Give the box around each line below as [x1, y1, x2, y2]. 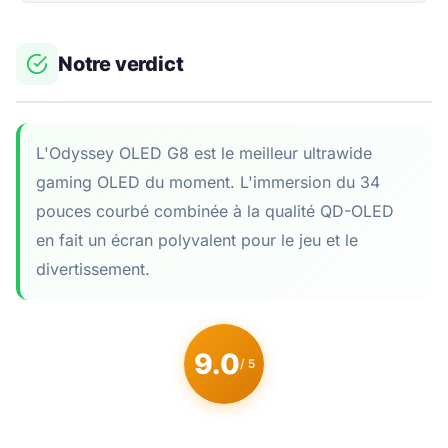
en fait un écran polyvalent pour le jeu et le [36, 229, 358, 250]
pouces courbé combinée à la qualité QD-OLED [36, 200, 394, 221]
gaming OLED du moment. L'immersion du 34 [36, 171, 380, 192]
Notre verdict [58, 51, 184, 76]
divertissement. [36, 258, 150, 279]
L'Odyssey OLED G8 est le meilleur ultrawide [36, 142, 372, 163]
